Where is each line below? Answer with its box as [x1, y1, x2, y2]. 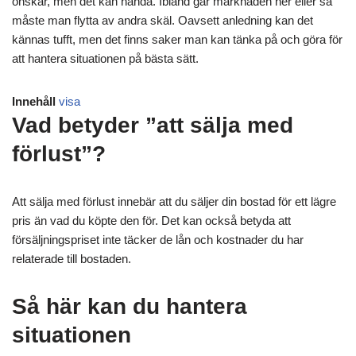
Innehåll [12, 95, 56, 108]
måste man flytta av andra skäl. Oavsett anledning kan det [12, 14, 313, 27]
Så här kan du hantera [12, 294, 247, 319]
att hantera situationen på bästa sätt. [12, 52, 199, 65]
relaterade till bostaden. [12, 252, 131, 265]
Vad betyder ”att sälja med [12, 113, 293, 137]
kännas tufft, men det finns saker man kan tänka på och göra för [12, 33, 342, 46]
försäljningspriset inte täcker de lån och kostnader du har [12, 233, 304, 246]
